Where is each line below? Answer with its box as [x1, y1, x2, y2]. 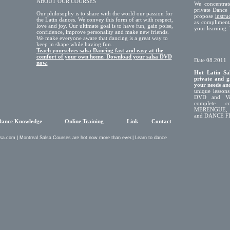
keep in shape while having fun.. [36, 41, 114, 47]
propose [194, 13, 215, 19]
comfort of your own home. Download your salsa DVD [36, 53, 172, 60]
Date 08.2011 [194, 57, 226, 63]
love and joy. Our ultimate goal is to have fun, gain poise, [36, 23, 173, 29]
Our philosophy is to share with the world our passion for [36, 10, 172, 16]
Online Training [64, 118, 104, 124]
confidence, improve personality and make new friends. [36, 29, 169, 35]
